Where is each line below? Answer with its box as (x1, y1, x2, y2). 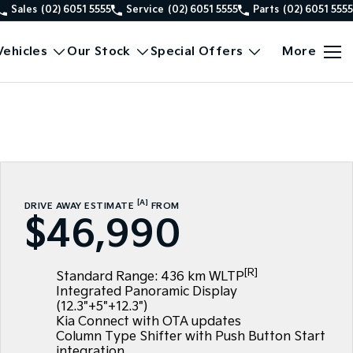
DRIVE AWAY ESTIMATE (24, 200, 137, 211)
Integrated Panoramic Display (55, 284, 237, 299)
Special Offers (150, 44, 243, 59)
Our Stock (67, 44, 131, 59)
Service (126, 4, 164, 16)
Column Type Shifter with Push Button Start (55, 329, 325, 344)
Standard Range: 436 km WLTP (55, 269, 244, 284)
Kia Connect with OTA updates (55, 314, 241, 329)
